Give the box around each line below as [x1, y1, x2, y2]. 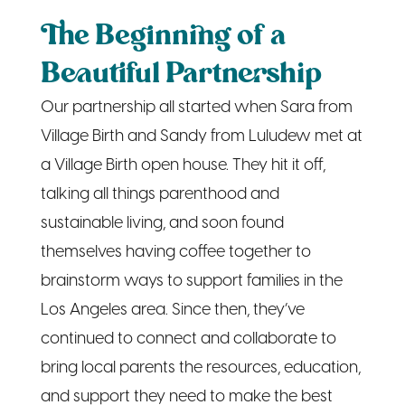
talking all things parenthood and [40, 185, 279, 203]
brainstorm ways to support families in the [40, 272, 343, 290]
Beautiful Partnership [40, 56, 322, 92]
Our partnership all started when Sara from [40, 99, 353, 117]
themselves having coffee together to [40, 243, 311, 261]
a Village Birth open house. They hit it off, [40, 156, 325, 174]
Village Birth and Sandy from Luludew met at [40, 127, 363, 146]
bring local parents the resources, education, [40, 359, 361, 377]
